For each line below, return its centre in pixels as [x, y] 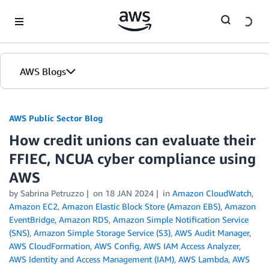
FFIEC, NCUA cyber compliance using [132, 159]
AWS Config [117, 246]
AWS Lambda [203, 259]
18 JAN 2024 [129, 193]
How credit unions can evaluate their [132, 140]
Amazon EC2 [33, 206]
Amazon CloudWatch [212, 193]
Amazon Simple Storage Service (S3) [102, 233]
